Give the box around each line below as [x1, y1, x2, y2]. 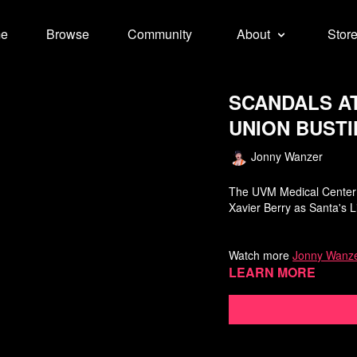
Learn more [229, 263, 316, 281]
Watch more [229, 247, 293, 263]
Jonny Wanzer [251, 147, 324, 164]
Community [127, 24, 192, 43]
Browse [45, 24, 89, 43]
